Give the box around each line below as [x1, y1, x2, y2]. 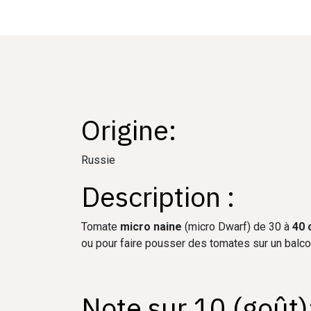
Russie [81, 153, 115, 167]
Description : [81, 178, 241, 215]
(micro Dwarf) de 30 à [182, 220, 292, 233]
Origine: [81, 112, 176, 148]
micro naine [120, 220, 182, 233]
